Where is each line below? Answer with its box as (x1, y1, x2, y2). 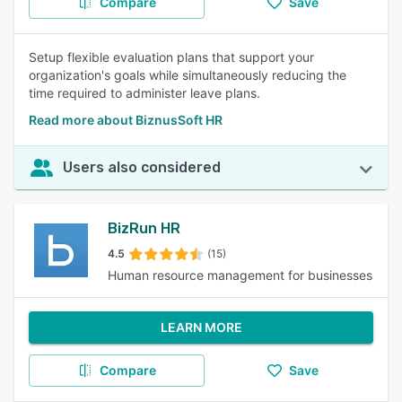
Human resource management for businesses (108, 267, 372, 283)
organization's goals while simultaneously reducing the (29, 67, 346, 83)
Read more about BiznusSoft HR (29, 112, 223, 127)
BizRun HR (108, 220, 180, 237)
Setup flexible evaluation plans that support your (29, 49, 314, 65)
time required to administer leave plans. (29, 85, 260, 100)
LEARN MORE (160, 319, 242, 335)
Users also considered (63, 159, 221, 176)
